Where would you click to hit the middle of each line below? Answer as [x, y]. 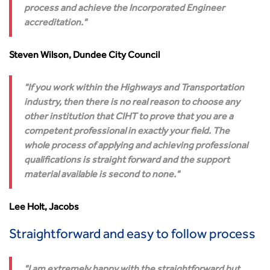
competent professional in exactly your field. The [127, 132]
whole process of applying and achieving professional [136, 146]
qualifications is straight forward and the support [127, 161]
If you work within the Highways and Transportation [136, 89]
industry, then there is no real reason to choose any [132, 103]
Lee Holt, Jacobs [44, 208]
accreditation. [54, 24]
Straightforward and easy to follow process [132, 236]
